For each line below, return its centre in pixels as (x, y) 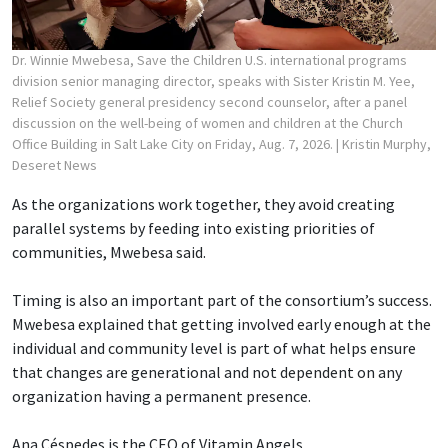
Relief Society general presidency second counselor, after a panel (209, 102)
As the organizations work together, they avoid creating (203, 204)
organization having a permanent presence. (161, 396)
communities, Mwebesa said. (109, 252)
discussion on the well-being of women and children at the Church (207, 123)
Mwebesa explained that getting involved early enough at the (221, 324)
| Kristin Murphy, (383, 144)
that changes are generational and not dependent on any (207, 372)
